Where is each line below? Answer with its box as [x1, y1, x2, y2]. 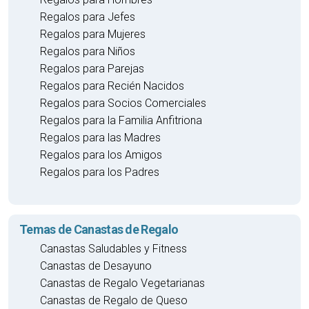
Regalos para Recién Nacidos [40, 79, 184, 92]
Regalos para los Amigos [40, 148, 162, 161]
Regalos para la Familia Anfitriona [40, 114, 202, 127]
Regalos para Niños [40, 45, 135, 58]
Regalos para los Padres [40, 166, 159, 179]
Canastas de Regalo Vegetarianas [40, 277, 205, 290]
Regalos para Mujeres [40, 28, 146, 41]
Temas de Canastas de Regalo [19, 222, 179, 237]
